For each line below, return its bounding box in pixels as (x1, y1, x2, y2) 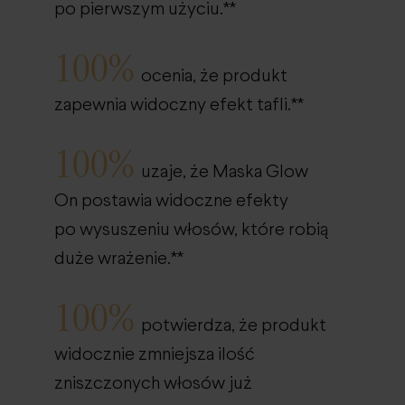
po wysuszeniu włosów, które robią (54, 221, 328, 239)
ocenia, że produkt (141, 68, 287, 85)
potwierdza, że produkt (141, 317, 326, 334)
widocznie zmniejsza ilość (54, 346, 255, 363)
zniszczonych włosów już (54, 375, 252, 392)
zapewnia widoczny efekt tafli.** (54, 97, 304, 114)
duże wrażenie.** (54, 250, 184, 268)
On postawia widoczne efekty (54, 193, 288, 210)
